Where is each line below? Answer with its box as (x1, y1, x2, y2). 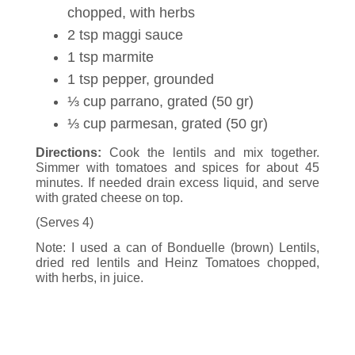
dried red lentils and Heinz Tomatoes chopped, (36, 256, 319, 270)
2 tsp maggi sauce (67, 26, 183, 43)
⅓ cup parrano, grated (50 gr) (67, 93, 254, 109)
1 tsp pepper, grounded (67, 71, 214, 87)
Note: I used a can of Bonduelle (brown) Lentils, (36, 241, 319, 255)
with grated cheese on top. (36, 190, 183, 204)
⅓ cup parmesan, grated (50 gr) (67, 115, 268, 132)
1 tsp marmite (67, 48, 154, 65)
